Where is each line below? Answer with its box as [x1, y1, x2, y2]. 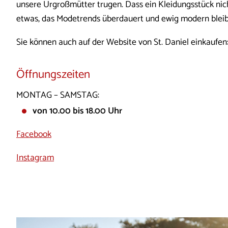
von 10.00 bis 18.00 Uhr [32, 104, 122, 119]
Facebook [16, 127, 51, 142]
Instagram [16, 150, 54, 165]
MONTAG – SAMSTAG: [16, 88, 99, 103]
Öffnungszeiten [16, 65, 90, 84]
